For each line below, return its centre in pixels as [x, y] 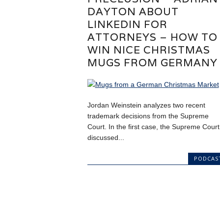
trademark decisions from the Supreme [148, 116]
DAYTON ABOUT [133, 11]
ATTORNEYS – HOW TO [152, 37]
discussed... [106, 137]
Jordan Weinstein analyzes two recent [146, 105]
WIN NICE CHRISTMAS [149, 50]
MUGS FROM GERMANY [152, 62]
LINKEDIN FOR [127, 24]
